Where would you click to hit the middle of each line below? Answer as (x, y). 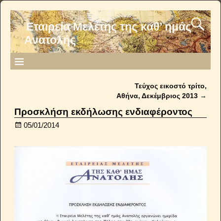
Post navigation (51, 96)
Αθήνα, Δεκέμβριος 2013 (158, 96)
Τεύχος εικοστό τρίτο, (170, 86)
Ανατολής (50, 40)
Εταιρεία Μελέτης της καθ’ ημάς (109, 27)
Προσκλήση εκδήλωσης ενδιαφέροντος (104, 111)
